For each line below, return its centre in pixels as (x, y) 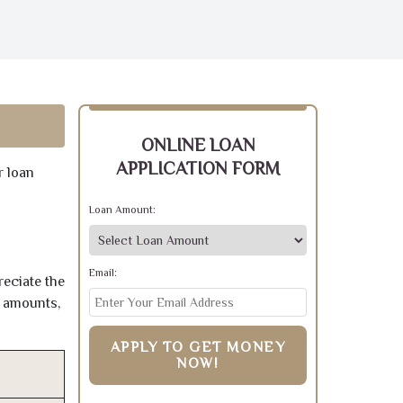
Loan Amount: (122, 210)
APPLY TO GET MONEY (198, 347)
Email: (103, 273)
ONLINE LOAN (198, 145)
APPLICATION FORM (198, 168)
